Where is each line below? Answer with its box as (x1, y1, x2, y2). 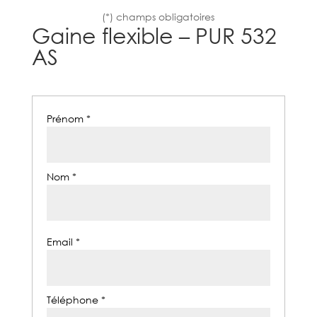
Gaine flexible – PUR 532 (31, 21, 277, 48)
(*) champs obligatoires (102, 9, 215, 23)
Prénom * (46, 111, 93, 125)
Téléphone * (46, 292, 108, 306)
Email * (46, 234, 83, 248)
